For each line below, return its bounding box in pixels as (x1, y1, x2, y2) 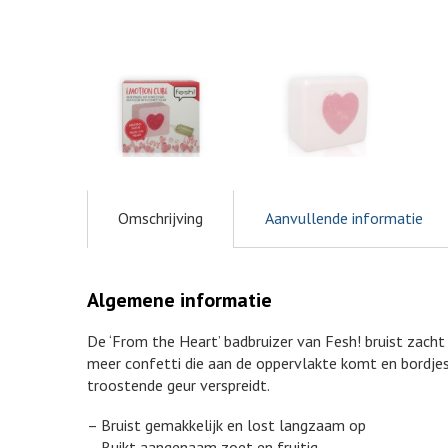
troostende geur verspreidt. (87, 375, 270, 396)
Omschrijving (118, 208, 203, 229)
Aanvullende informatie (265, 208, 423, 229)
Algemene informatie (87, 287, 272, 314)
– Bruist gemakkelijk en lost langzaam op (87, 415, 366, 436)
